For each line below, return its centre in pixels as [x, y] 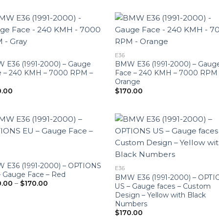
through [61, 202]
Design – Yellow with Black [161, 195]
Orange [128, 82]
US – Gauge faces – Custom [163, 186]
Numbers [131, 204]
